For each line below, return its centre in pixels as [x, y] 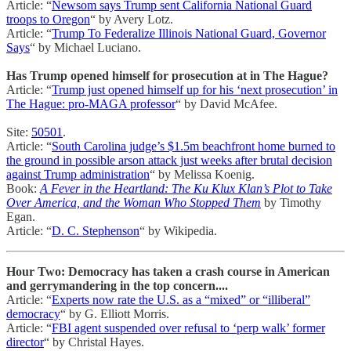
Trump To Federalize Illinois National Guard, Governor [189, 34]
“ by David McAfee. [226, 104]
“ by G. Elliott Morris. [115, 314]
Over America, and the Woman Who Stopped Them [134, 203]
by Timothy [291, 203]
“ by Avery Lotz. [132, 20]
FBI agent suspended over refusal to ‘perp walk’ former [188, 328]
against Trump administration [78, 175]
